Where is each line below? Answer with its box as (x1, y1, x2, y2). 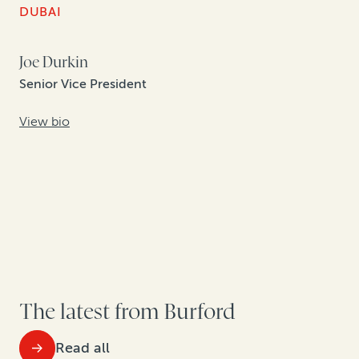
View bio (19, 113, 70, 129)
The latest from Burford (19, 300, 236, 325)
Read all (55, 338, 110, 357)
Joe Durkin (19, 54, 88, 72)
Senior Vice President (19, 76, 147, 92)
